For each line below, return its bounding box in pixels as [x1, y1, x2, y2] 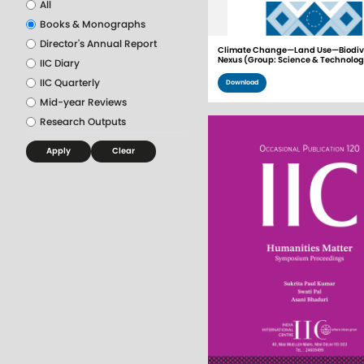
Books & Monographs [40, 18, 145, 31]
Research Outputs [40, 115, 126, 128]
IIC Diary [40, 57, 80, 70]
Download [226, 77, 258, 87]
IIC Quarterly [40, 76, 100, 89]
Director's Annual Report [40, 37, 157, 50]
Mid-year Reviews [40, 96, 127, 109]
